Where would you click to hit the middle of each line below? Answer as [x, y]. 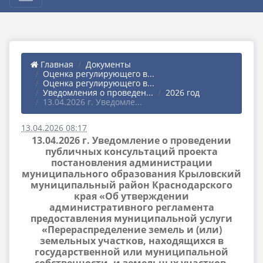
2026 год [183, 92]
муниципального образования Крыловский [131, 174]
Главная [56, 64]
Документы [108, 64]
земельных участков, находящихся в [131, 241]
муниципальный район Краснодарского [131, 185]
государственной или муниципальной [131, 252]
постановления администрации [131, 163]
